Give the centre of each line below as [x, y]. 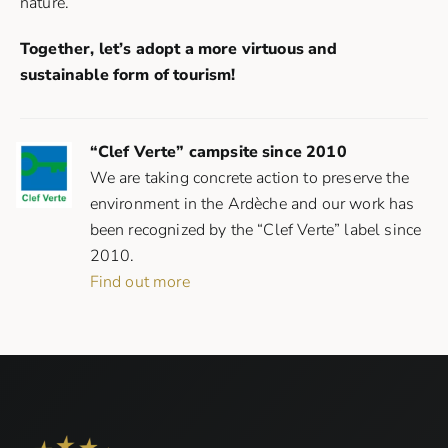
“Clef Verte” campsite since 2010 [218, 152]
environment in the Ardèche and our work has [252, 204]
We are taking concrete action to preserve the [249, 178]
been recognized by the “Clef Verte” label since [255, 230]
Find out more [139, 282]
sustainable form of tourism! [128, 75]
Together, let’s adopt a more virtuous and [179, 49]
